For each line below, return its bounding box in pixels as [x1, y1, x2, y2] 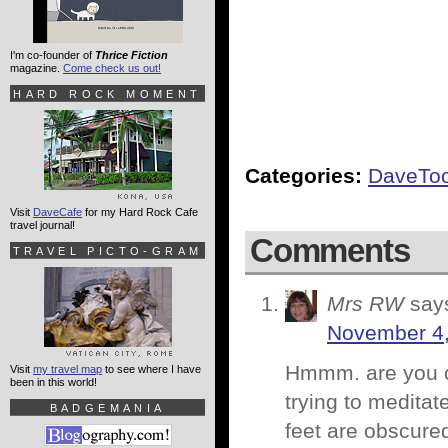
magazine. [10, 62, 63, 74]
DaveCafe [33, 206, 82, 218]
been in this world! [10, 376, 97, 388]
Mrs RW [327, 292, 404, 316]
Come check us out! [63, 62, 161, 74]
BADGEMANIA [49, 402, 166, 414]
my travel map [33, 363, 102, 375]
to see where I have [102, 363, 201, 375]
